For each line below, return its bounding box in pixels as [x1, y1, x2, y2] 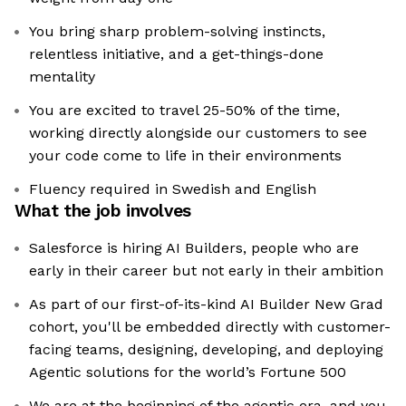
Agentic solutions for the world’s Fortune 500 [29, 363, 346, 382]
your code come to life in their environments [29, 147, 342, 165]
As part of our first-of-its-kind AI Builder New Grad [29, 295, 383, 314]
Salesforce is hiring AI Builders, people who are [29, 239, 359, 257]
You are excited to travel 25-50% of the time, [29, 101, 340, 120]
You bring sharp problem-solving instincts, [29, 23, 325, 41]
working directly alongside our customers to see [29, 124, 367, 142]
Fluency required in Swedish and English [29, 180, 316, 198]
